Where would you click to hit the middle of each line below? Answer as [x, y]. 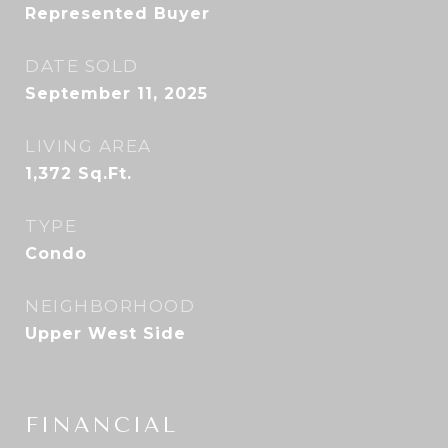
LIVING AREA [88, 146]
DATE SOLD [82, 66]
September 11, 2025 [116, 93]
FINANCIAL [101, 425]
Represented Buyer [117, 13]
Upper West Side [105, 333]
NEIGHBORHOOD [110, 306]
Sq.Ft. [105, 173]
